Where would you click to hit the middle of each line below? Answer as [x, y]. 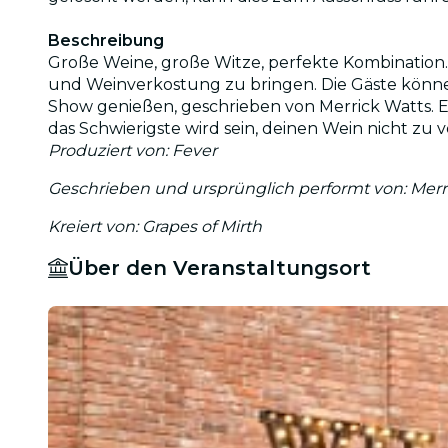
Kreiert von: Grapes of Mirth [155, 226]
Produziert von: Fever [132, 150]
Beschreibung [106, 40]
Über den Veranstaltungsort [219, 267]
